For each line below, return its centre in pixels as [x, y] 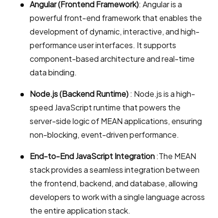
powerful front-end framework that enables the [116, 18]
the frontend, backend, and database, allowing [114, 183]
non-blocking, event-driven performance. [104, 134]
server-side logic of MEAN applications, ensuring [116, 121]
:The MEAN [176, 156]
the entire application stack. [80, 210]
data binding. [53, 72]
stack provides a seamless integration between [115, 169]
